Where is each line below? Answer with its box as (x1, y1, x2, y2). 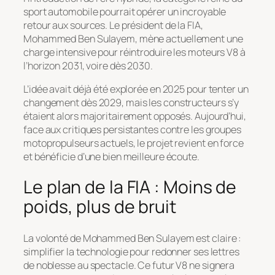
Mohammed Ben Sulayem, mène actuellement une (23, 31, 243, 45)
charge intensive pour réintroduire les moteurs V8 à (23, 45, 246, 59)
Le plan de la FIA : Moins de (23, 175, 237, 199)
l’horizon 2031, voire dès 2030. (23, 58, 153, 72)
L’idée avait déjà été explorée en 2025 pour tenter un (23, 82, 249, 96)
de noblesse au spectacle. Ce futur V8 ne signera (23, 258, 235, 273)
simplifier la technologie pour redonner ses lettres (23, 245, 239, 259)
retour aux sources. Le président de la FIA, (23, 18, 203, 32)
